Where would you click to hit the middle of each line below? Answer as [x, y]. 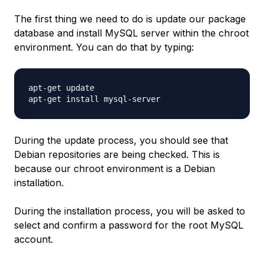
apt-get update [61, 88]
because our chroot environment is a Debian [115, 169]
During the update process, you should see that [121, 141]
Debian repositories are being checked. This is [117, 155]
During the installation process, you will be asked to [130, 211]
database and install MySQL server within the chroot [131, 33]
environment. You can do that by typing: [104, 47]
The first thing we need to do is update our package [130, 19]
